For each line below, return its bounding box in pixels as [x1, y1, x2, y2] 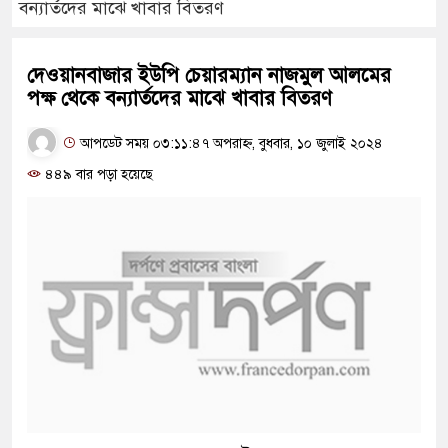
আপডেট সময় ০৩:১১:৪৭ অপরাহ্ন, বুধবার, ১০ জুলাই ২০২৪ [76, 134, 383, 152]
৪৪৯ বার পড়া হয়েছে [41, 166, 153, 183]
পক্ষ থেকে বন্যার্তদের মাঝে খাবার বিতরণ [27, 86, 332, 111]
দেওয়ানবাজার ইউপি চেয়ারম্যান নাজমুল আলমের [27, 63, 391, 88]
